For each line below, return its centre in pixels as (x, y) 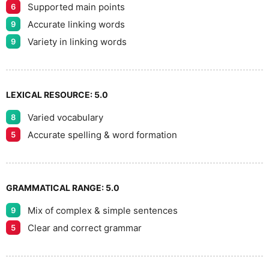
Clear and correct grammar (85, 228)
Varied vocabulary (65, 117)
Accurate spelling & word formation (102, 134)
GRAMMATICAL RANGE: (56, 188)
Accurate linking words (76, 24)
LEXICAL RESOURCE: (50, 95)
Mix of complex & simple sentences (103, 210)
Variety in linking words (77, 41)
